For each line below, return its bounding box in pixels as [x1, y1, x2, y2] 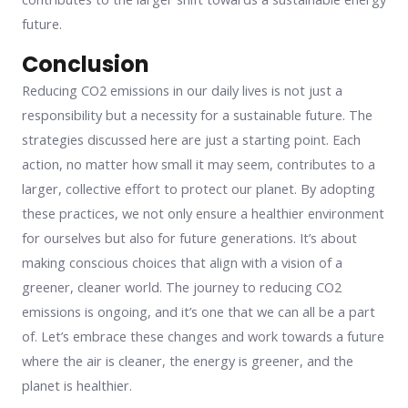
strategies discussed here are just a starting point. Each [22, 130, 361, 149]
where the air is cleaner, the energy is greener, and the [22, 352, 353, 371]
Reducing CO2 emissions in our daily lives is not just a [22, 81, 342, 100]
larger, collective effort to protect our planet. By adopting [22, 179, 375, 199]
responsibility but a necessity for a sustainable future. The [22, 106, 372, 125]
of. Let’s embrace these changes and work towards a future [22, 327, 384, 346]
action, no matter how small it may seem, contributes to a [22, 155, 375, 174]
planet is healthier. [22, 376, 132, 395]
